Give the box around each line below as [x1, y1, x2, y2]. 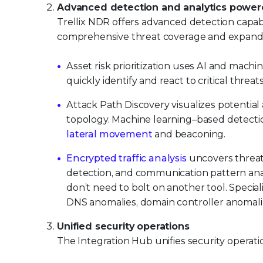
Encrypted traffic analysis [66, 153, 187, 164]
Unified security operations [57, 221, 190, 232]
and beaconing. [152, 129, 226, 140]
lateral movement [66, 129, 153, 140]
